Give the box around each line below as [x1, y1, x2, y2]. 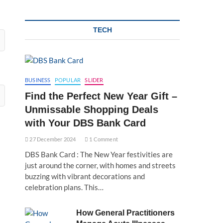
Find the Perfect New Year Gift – [25, 91, 177, 102]
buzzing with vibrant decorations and [25, 172, 145, 181]
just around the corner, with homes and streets [25, 161, 176, 170]
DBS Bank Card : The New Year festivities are [25, 150, 173, 159]
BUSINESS [25, 77, 51, 83]
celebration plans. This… [25, 183, 104, 192]
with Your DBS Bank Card [25, 117, 146, 128]
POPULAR [54, 77, 81, 83]
